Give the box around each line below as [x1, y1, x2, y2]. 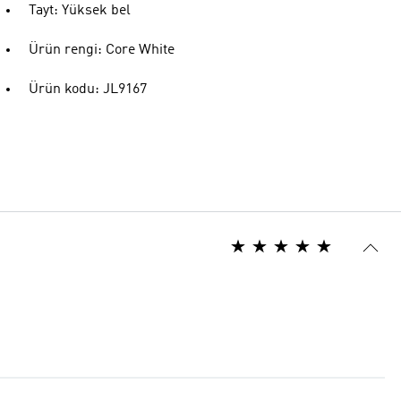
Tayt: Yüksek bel [29, 4, 131, 18]
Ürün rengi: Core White [29, 43, 175, 57]
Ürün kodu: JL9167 [29, 82, 147, 97]
